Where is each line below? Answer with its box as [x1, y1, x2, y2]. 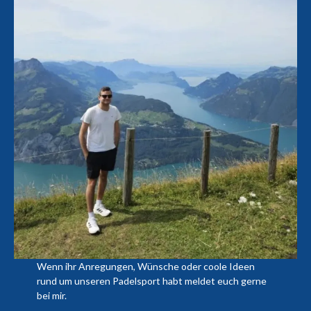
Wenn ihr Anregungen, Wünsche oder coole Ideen [36, 260, 255, 272]
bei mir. [36, 289, 67, 301]
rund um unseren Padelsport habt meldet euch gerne [36, 274, 267, 287]
